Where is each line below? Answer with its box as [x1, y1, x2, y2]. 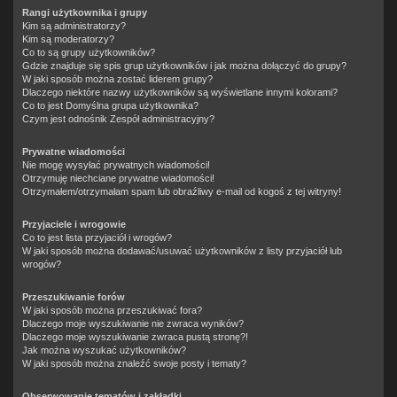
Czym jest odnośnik [22, 113, 110, 124]
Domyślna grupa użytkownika [66, 99, 193, 111]
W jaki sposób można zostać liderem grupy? [22, 73, 213, 84]
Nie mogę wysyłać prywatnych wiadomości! [22, 159, 210, 170]
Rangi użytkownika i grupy [22, 6, 147, 18]
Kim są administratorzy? [22, 19, 126, 31]
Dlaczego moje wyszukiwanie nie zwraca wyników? [22, 317, 244, 329]
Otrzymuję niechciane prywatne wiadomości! [22, 172, 214, 183]
